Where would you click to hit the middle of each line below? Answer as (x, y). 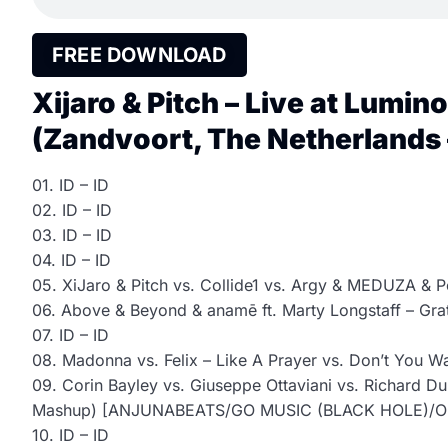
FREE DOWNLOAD (139, 55)
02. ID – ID (72, 210)
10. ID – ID (70, 435)
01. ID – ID (70, 185)
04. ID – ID (71, 260)
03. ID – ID (72, 235)
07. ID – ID (70, 335)
